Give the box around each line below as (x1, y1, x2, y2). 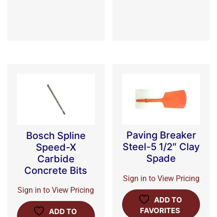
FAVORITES (140, 206, 181, 216)
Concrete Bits (24, 164, 88, 176)
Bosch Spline (26, 129, 86, 141)
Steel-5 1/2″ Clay (123, 141, 200, 153)
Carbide (37, 153, 75, 165)
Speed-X (35, 141, 76, 153)
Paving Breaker (126, 129, 196, 141)
